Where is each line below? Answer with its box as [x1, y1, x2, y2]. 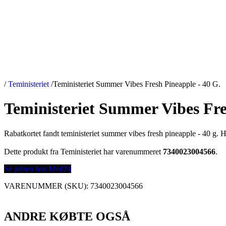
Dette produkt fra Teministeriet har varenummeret [4, 147, 163, 156]
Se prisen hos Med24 [4, 164, 71, 173]
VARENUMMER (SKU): [4, 181, 90, 190]
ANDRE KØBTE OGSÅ [4, 209, 130, 223]
